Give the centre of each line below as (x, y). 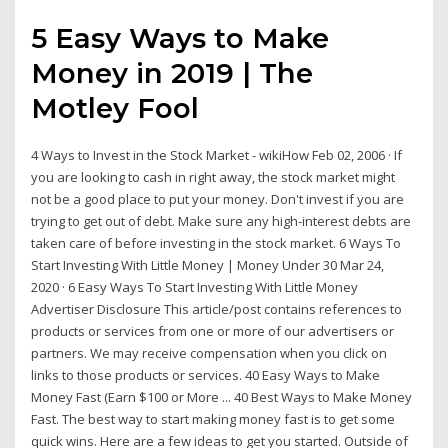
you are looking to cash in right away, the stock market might (213, 177)
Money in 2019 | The (172, 73)
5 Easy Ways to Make (180, 38)
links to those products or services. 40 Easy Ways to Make (206, 375)
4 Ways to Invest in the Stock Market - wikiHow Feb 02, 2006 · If (217, 155)
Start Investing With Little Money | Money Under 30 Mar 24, (208, 265)
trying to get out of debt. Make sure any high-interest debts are (221, 221)
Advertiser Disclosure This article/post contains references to (217, 309)
